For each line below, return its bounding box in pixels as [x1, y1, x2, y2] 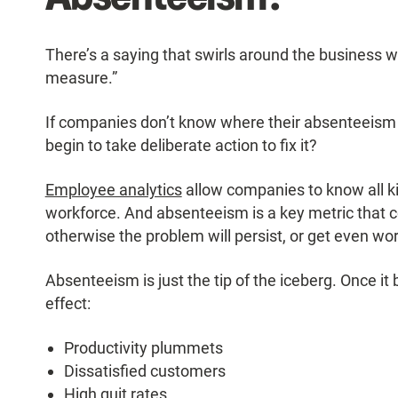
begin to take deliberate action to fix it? [44, 136, 317, 155]
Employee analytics [44, 180, 182, 200]
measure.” [44, 68, 117, 88]
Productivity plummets [64, 338, 224, 358]
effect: [44, 294, 91, 314]
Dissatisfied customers [64, 362, 227, 381]
